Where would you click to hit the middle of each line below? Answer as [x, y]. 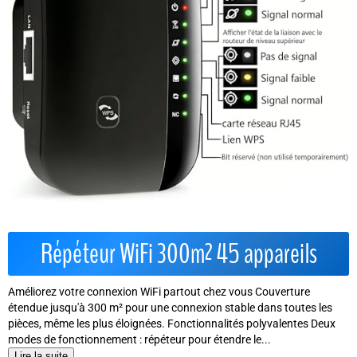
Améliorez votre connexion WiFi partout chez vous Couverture [159, 292]
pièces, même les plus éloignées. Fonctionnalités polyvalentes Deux [172, 324]
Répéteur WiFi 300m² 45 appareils [178, 254]
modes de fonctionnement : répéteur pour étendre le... [139, 339]
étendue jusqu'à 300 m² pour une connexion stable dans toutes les [170, 308]
